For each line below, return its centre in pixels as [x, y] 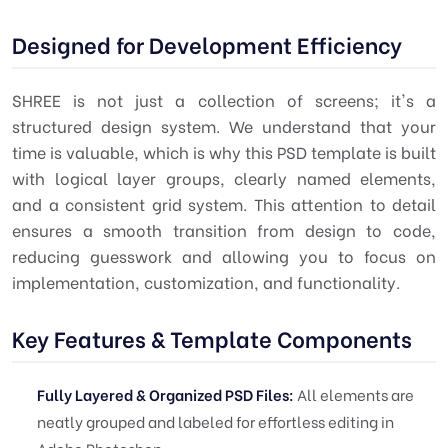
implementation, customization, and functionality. [206, 281]
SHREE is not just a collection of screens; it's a [224, 99]
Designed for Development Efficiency [207, 44]
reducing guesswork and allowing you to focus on [224, 255]
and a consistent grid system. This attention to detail [224, 203]
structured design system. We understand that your [224, 125]
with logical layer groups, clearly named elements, [224, 177]
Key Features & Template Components [212, 338]
